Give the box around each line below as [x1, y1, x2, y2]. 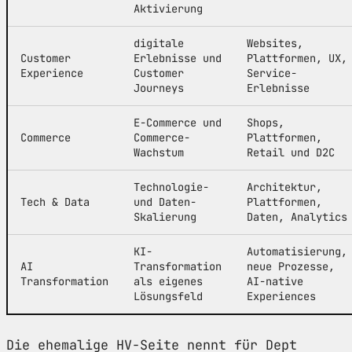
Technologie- [134, 179, 209, 194]
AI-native [247, 273, 303, 288]
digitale [134, 35, 184, 50]
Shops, [247, 115, 284, 130]
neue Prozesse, [247, 258, 335, 273]
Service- [247, 65, 297, 80]
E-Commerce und [134, 115, 222, 130]
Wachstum [134, 145, 184, 159]
